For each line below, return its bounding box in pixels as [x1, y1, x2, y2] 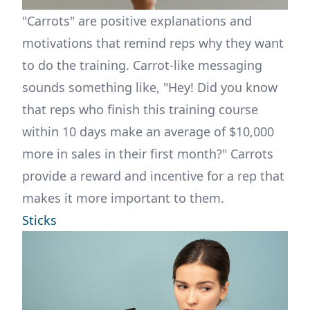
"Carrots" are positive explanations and [22, 12, 252, 30]
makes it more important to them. [22, 190, 224, 207]
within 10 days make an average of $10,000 [22, 123, 274, 140]
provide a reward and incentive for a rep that [22, 167, 284, 185]
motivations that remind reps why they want [22, 35, 284, 52]
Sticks [22, 212, 57, 229]
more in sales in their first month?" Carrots [22, 145, 273, 163]
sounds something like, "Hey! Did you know [22, 79, 277, 96]
